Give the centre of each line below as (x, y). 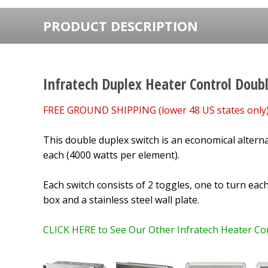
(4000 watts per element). (123, 155)
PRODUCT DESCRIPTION (121, 26)
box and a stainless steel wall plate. (121, 200)
